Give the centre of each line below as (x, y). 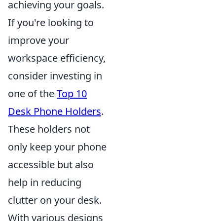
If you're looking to (51, 22)
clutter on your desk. (55, 200)
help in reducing (45, 182)
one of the (32, 93)
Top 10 (72, 93)
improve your (38, 40)
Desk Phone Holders (55, 111)
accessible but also (51, 165)
